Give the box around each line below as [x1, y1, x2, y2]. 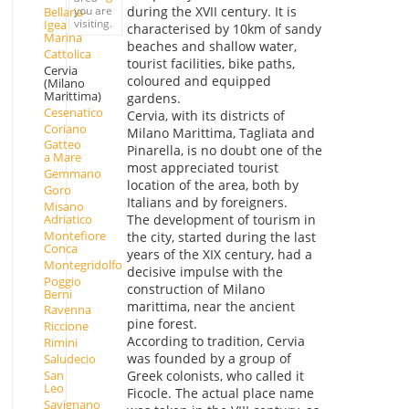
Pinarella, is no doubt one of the [126, 142, 322, 160]
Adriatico [43, 211, 92, 227]
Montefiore [43, 226, 106, 244]
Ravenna [43, 301, 91, 319]
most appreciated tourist [126, 159, 278, 177]
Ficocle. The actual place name [126, 384, 314, 403]
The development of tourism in [126, 211, 316, 229]
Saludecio [43, 350, 96, 367]
